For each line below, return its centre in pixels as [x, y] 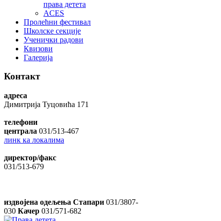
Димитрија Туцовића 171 [46, 104]
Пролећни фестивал [57, 22]
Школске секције [52, 31]
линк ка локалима [34, 140]
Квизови [38, 48]
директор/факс [30, 157]
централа [20, 131]
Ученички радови [54, 39]
